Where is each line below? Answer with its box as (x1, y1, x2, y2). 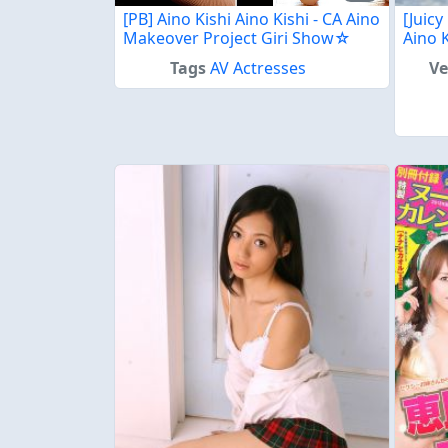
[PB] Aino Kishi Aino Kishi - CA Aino (123, 8, 380, 31)
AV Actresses (210, 57, 307, 80)
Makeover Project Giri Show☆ (123, 27, 351, 50)
